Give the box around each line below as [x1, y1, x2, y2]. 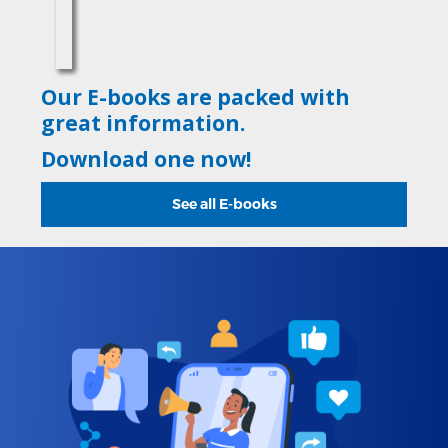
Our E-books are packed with [41, 82, 351, 111]
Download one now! [41, 144, 252, 173]
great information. [41, 108, 246, 137]
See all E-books [171, 194, 277, 213]
